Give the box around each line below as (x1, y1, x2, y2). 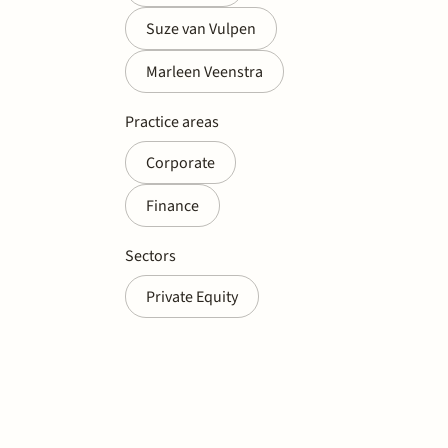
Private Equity (146, 285, 238, 308)
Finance (146, 194, 199, 217)
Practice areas (125, 110, 219, 133)
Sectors (125, 244, 176, 267)
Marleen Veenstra (146, 60, 263, 83)
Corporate (146, 151, 215, 174)
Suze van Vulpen (146, 17, 256, 40)
